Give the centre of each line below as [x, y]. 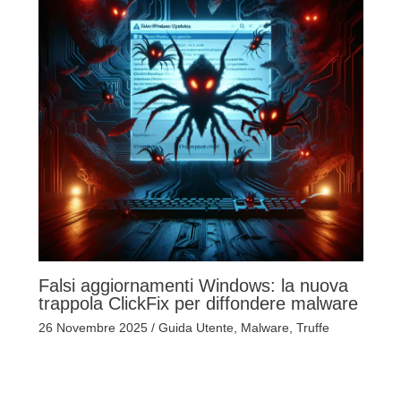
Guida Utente [196, 328]
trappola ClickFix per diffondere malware [198, 304]
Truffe [312, 328]
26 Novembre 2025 [94, 328]
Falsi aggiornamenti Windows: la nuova [193, 286]
